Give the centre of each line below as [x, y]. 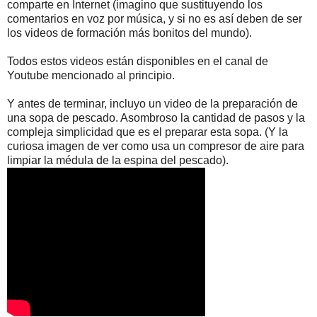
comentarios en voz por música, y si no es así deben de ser [155, 19]
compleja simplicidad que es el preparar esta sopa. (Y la [148, 132]
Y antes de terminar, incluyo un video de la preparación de [152, 104]
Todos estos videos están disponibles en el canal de [138, 62]
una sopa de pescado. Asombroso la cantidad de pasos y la [156, 118]
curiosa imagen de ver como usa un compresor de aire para [156, 146]
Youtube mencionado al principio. [91, 76]
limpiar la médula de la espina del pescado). [118, 161]
